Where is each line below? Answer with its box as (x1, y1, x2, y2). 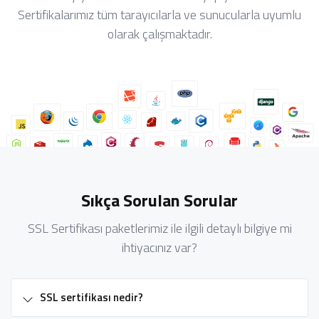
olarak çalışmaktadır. (107, 24, 212, 43)
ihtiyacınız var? (122, 237, 197, 257)
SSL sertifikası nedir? (40, 288, 143, 305)
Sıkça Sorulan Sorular (81, 187, 238, 213)
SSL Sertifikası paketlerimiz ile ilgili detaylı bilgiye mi (27, 218, 292, 238)
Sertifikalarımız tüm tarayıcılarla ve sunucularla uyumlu (18, 5, 301, 24)
